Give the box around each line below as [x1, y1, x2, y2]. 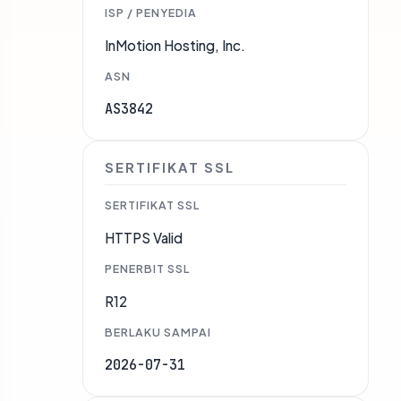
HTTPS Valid [105, 229, 183, 247]
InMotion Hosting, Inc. [105, 37, 245, 55]
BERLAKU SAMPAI [105, 325, 211, 340]
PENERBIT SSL [105, 261, 190, 277]
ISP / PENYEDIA [105, 5, 197, 21]
